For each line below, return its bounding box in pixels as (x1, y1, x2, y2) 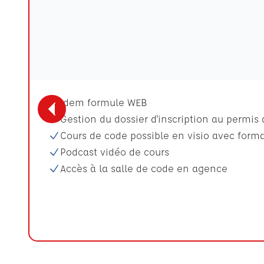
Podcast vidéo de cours (60, 146, 169, 158)
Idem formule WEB (60, 96, 147, 108)
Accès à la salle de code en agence (60, 162, 227, 174)
